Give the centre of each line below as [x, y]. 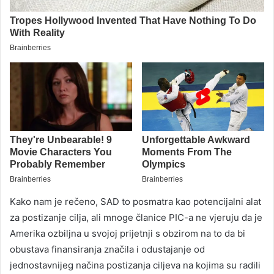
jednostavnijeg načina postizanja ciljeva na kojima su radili [135, 265]
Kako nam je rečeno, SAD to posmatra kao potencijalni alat [135, 202]
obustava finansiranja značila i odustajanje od [107, 250]
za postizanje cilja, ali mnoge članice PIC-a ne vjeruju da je [136, 218]
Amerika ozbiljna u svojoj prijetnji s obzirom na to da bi [128, 234]
